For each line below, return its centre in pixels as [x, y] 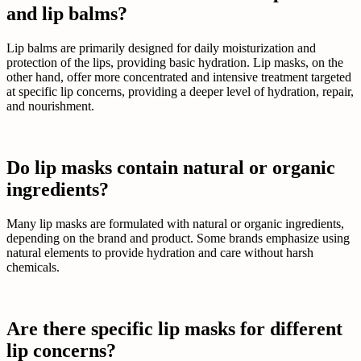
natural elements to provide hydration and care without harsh [160, 252]
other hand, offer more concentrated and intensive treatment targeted [179, 77]
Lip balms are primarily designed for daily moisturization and [161, 48]
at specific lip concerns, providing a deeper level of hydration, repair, [180, 91]
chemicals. [33, 267]
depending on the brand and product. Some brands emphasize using [178, 238]
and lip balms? [67, 13]
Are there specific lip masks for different [174, 328]
